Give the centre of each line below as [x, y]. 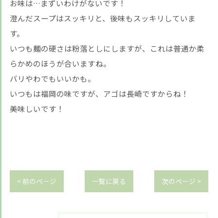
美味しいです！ [37, 109]
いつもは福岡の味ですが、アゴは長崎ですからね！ [99, 93]
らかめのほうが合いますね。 [60, 63]
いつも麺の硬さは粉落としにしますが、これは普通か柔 [107, 48]
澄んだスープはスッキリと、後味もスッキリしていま [103, 18]
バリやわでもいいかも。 [53, 78]
